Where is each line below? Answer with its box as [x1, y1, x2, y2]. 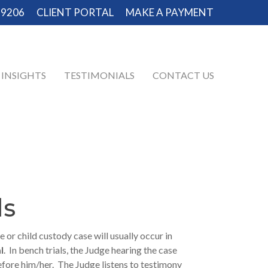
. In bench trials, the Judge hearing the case [4, 243, 178, 255]
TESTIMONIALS [64, 69, 135, 81]
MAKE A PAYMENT [126, 6, 214, 19]
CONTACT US [153, 69, 214, 81]
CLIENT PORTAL [36, 6, 114, 19]
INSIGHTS [1, 69, 46, 81]
